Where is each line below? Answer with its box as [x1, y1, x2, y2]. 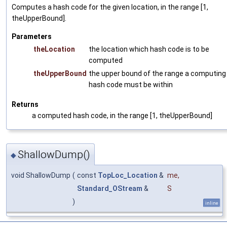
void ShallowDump [11, 171, 70, 180]
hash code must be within [89, 80, 173, 89]
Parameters [12, 32, 52, 41]
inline [205, 200, 218, 206]
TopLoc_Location [98, 171, 158, 180]
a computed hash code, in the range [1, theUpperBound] [32, 111, 212, 120]
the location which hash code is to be [89, 45, 209, 53]
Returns [12, 100, 39, 108]
